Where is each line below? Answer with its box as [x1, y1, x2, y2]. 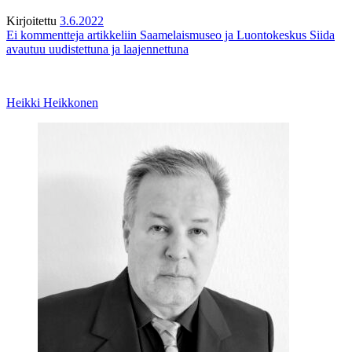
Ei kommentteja [6, 28, 84, 42]
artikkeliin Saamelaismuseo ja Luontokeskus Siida [84, 28, 335, 42]
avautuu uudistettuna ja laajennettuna [6, 42, 189, 57]
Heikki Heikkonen [6, 96, 98, 110]
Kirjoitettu [6, 14, 57, 28]
